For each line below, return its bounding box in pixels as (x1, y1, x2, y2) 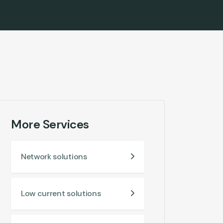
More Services (11, 116, 89, 132)
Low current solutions (21, 188, 101, 199)
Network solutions (21, 151, 87, 162)
